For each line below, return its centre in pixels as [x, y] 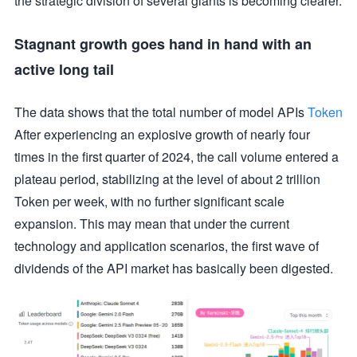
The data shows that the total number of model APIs [161, 112]
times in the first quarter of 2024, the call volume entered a [177, 157]
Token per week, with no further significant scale [149, 201]
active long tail [64, 69]
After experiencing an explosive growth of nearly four [162, 134]
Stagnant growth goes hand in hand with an [163, 44]
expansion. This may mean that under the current [152, 224]
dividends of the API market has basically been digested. [174, 268]
